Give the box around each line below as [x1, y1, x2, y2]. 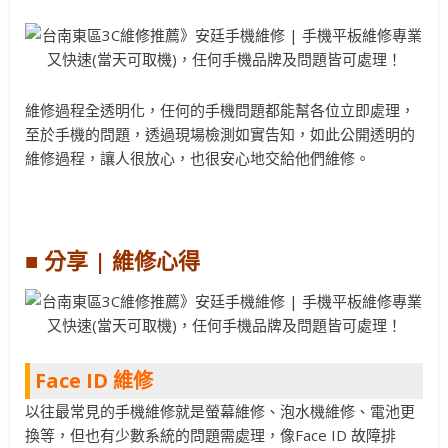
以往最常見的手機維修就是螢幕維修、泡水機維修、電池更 [25, 401, 415, 422]
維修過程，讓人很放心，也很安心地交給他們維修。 [25, 147, 370, 168]
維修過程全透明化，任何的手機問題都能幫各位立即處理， [25, 99, 415, 120]
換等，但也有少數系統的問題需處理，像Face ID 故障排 [25, 425, 396, 446]
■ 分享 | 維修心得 [25, 245, 200, 276]
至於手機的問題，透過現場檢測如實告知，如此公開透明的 [25, 123, 415, 144]
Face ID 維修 [35, 367, 153, 395]
